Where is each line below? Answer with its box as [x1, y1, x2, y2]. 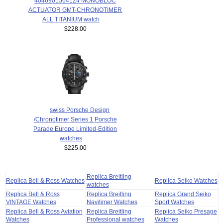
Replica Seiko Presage [154, 208, 217, 215]
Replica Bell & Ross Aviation [5, 208, 83, 215]
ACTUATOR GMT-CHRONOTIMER [28, 6, 122, 13]
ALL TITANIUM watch [42, 16, 100, 23]
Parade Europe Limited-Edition [33, 125, 117, 132]
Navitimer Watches [86, 199, 137, 206]
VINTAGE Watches [5, 199, 56, 206]
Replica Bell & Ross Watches [5, 177, 85, 184]
